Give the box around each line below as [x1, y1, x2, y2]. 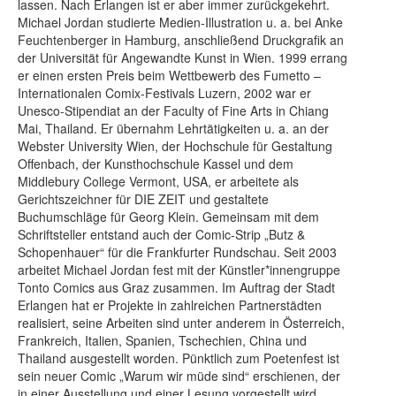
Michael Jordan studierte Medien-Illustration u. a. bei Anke [18, 13, 343, 31]
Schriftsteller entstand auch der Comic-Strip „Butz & [18, 225, 305, 243]
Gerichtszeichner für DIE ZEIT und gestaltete [18, 190, 269, 208]
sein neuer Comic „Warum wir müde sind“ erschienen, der [18, 367, 340, 385]
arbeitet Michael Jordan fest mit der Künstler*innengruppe [18, 261, 340, 278]
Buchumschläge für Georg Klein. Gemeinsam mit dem [18, 208, 319, 225]
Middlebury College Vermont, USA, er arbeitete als [18, 172, 299, 190]
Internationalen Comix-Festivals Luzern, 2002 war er [18, 84, 311, 102]
